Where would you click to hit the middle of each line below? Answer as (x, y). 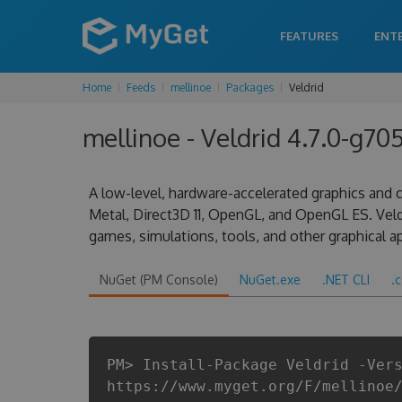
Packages (250, 87)
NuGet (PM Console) (158, 280)
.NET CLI (345, 280)
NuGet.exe (270, 280)
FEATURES (309, 36)
